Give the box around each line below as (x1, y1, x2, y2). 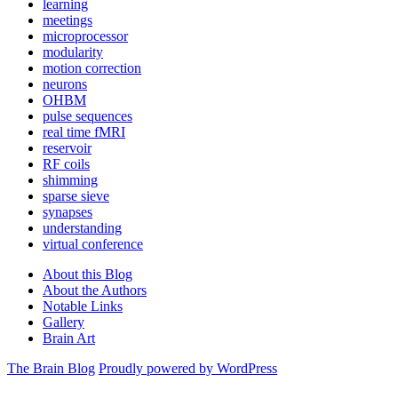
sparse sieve (43, 188, 109, 204)
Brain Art (43, 330, 95, 346)
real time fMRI (43, 124, 125, 140)
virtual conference (43, 236, 143, 252)
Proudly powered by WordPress (99, 361, 277, 377)
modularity (43, 44, 103, 60)
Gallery (43, 314, 84, 330)
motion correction (43, 60, 141, 76)
